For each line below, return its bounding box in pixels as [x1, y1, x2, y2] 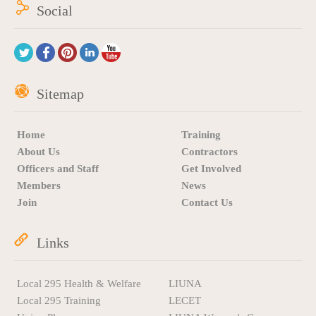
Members [17, 180, 61, 192]
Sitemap [37, 86, 84, 102]
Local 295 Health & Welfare [17, 278, 141, 290]
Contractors [181, 146, 238, 158]
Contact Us [181, 197, 233, 209]
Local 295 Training [17, 295, 101, 307]
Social [37, 3, 73, 19]
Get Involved [181, 163, 241, 175]
